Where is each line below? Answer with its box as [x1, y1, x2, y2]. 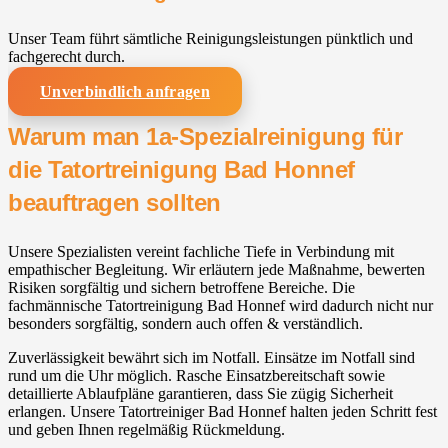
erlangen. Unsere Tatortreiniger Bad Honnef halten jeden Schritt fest [8, 403, 437, 421]
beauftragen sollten [8, 189, 221, 217]
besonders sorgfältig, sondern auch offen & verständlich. [8, 315, 363, 333]
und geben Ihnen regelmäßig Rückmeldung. [8, 421, 285, 439]
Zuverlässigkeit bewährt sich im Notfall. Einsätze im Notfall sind [8, 349, 415, 367]
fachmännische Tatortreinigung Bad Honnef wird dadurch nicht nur [8, 297, 433, 315]
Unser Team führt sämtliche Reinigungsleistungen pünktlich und [8, 29, 413, 47]
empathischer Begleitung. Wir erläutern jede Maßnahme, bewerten [8, 261, 425, 279]
